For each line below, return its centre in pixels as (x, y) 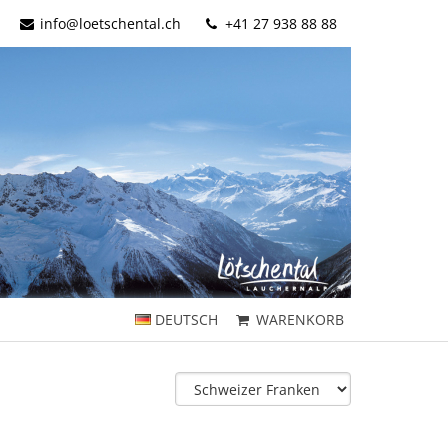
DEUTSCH (187, 319)
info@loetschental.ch (111, 23)
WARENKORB (300, 319)
